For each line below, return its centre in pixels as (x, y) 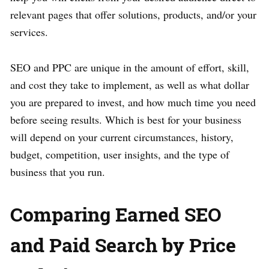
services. (29, 32)
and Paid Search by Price (123, 244)
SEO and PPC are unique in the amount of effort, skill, (130, 67)
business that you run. (58, 171)
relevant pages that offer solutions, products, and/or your (133, 14)
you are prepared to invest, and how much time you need (133, 102)
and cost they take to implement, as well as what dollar (130, 84)
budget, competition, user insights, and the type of (120, 154)
